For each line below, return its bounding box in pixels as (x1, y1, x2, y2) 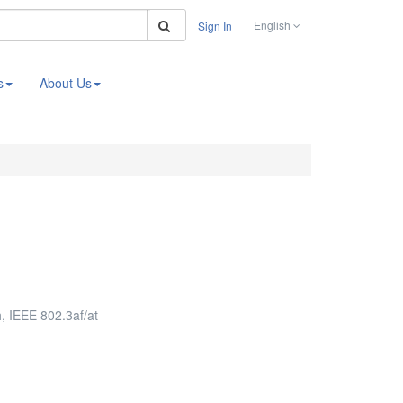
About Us (40, 74, 92, 92)
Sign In (198, 18, 232, 33)
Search (185, 5, 222, 22)
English (254, 17, 293, 32)
